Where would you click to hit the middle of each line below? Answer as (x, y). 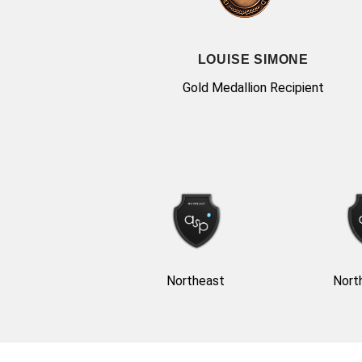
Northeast (195, 280)
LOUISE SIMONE (253, 60)
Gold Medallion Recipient (253, 88)
